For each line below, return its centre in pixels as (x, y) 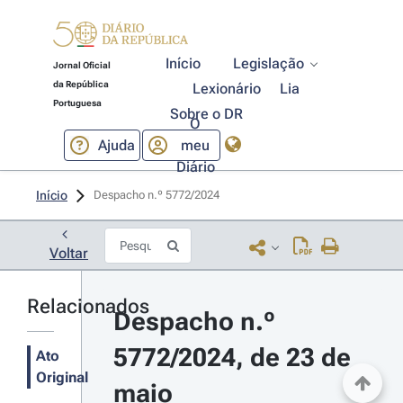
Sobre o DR (206, 114)
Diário (195, 166)
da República (81, 84)
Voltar (69, 253)
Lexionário (227, 89)
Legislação (269, 63)
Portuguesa (77, 103)
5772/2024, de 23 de (232, 358)
